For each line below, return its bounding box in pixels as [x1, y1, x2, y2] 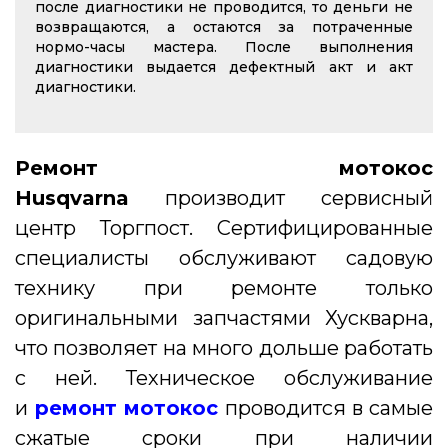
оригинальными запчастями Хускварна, [15, 306, 433, 331]
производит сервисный [129, 186, 433, 211]
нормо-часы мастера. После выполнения [35, 38, 413, 57]
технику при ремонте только [15, 276, 433, 301]
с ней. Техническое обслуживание [15, 366, 433, 391]
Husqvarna [15, 186, 129, 211]
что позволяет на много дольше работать [15, 336, 433, 361]
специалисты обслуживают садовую [15, 246, 433, 271]
